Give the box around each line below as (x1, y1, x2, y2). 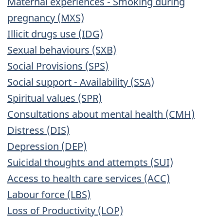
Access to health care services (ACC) (7, 172, 170, 185)
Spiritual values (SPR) (7, 91, 102, 105)
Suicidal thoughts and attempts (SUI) (7, 156, 173, 169)
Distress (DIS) (7, 124, 70, 137)
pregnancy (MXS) (7, 11, 84, 25)
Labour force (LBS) (7, 188, 91, 201)
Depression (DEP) (7, 140, 87, 153)
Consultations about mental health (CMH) (7, 108, 195, 121)
